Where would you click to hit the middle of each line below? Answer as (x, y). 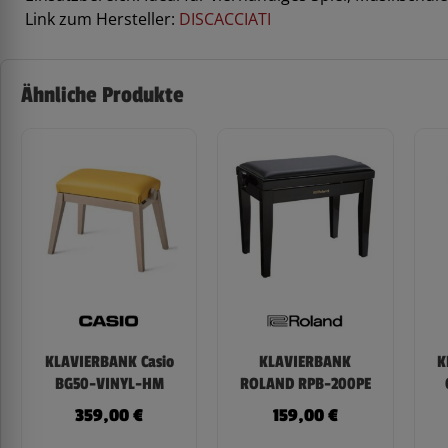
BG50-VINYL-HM (109, 383)
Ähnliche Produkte (102, 95)
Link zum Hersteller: (102, 19)
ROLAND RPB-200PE (305, 383)
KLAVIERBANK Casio (109, 361)
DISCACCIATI (225, 19)
